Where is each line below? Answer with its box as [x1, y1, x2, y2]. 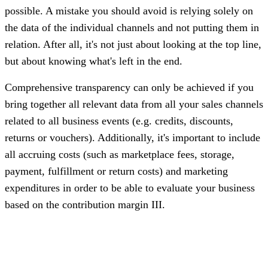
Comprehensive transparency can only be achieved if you [5, 81, 254, 93]
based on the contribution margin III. [5, 198, 165, 211]
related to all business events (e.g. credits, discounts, [5, 114, 233, 127]
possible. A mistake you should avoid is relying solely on [5, 4, 253, 17]
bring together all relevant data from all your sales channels [5, 98, 263, 110]
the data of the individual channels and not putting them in [5, 21, 259, 33]
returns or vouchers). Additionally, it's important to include [5, 131, 260, 144]
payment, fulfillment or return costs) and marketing [5, 165, 228, 177]
